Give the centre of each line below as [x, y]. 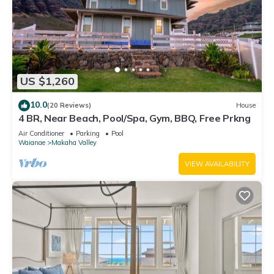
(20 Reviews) [69, 106]
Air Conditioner [41, 133]
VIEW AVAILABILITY [217, 164]
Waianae [32, 142]
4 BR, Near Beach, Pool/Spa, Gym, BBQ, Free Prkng [135, 118]
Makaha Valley [74, 142]
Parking [88, 133]
